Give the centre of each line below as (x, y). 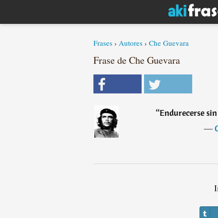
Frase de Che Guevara (137, 60)
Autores (131, 43)
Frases (103, 43)
